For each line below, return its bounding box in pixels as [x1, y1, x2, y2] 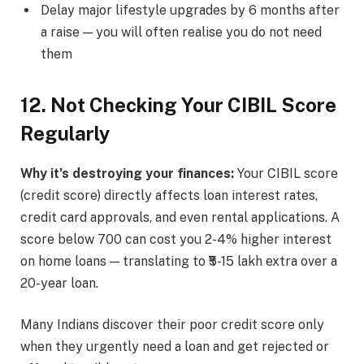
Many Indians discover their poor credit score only [20, 317, 324, 333]
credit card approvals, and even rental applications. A [20, 209, 340, 225]
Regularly [20, 121, 110, 145]
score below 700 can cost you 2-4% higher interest [20, 231, 331, 247]
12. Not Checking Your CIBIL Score [20, 93, 336, 116]
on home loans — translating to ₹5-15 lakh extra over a [20, 253, 337, 269]
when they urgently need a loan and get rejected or [20, 339, 329, 355]
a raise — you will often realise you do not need [41, 24, 322, 40]
